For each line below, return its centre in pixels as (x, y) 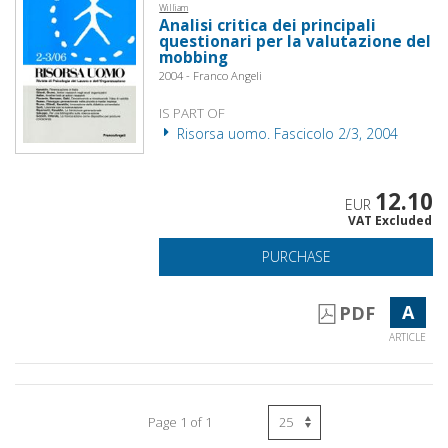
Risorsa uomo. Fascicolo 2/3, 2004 (286, 133)
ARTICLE (408, 336)
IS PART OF (192, 112)
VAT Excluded (389, 220)
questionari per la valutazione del (295, 41)
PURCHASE (296, 256)
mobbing (194, 57)
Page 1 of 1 (179, 421)
